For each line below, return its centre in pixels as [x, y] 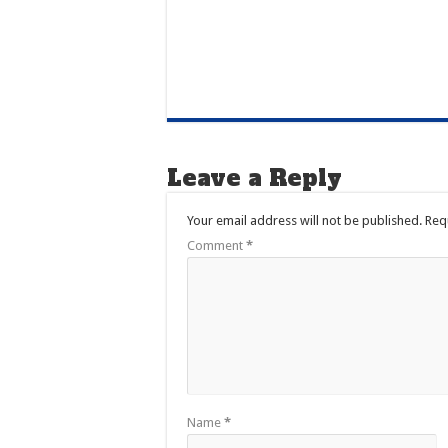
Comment [216, 245]
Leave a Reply [254, 177]
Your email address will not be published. [304, 220]
